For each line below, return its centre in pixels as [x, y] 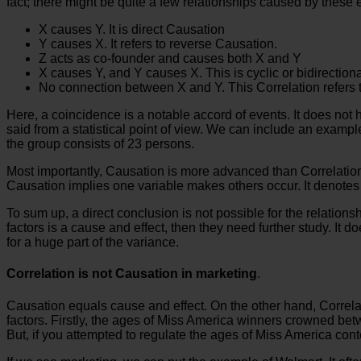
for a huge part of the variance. [94, 243]
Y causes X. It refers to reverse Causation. [158, 44]
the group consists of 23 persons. [100, 144]
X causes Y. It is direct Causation [132, 30]
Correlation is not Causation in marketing [132, 274]
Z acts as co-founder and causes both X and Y [170, 59]
